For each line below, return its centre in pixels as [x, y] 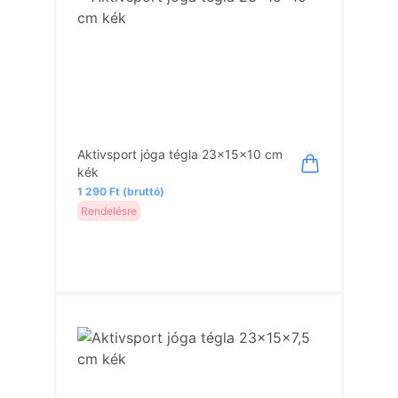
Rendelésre [109, 211]
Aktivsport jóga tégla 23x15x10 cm [180, 154]
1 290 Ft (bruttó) [121, 191]
